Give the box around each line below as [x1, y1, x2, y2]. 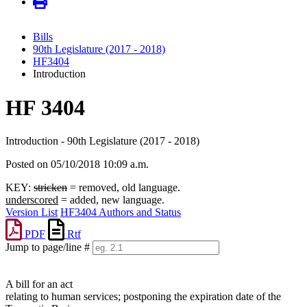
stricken [34, 182, 67, 194]
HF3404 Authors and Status [60, 206, 181, 219]
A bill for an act [5, 278, 73, 291]
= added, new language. [58, 194, 164, 206]
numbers [5, 267, 42, 279]
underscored [5, 194, 58, 206]
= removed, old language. [67, 182, 180, 194]
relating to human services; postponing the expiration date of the [5, 291, 281, 303]
